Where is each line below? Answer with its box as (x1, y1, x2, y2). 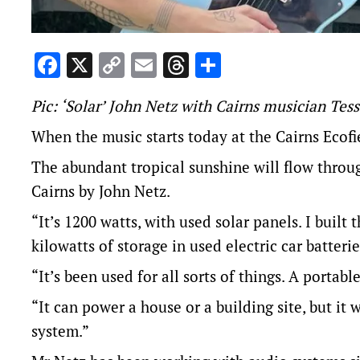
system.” (31, 321, 89, 342)
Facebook (60, 48, 167, 83)
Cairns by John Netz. (31, 181, 170, 202)
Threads (189, 48, 281, 83)
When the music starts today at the (31, 126, 276, 147)
